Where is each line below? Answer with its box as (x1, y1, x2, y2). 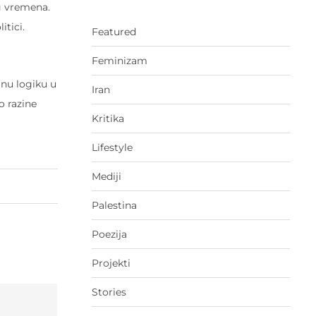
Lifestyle (91, 141, 133, 154)
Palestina (91, 199, 137, 212)
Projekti (91, 257, 130, 270)
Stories (91, 286, 126, 299)
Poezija (91, 228, 127, 241)
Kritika (91, 112, 124, 126)
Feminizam (91, 54, 147, 68)
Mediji (91, 170, 121, 183)
